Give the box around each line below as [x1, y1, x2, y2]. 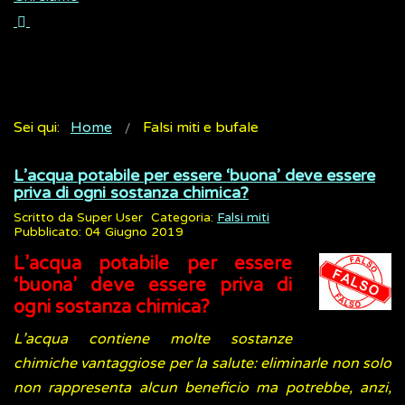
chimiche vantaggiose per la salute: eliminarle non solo [14, 354, 391, 373]
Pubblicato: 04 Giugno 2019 [14, 225, 184, 240]
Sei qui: [14, 118, 67, 137]
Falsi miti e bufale [143, 118, 259, 137]
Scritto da [14, 211, 77, 226]
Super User [77, 211, 143, 226]
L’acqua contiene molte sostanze [14, 330, 292, 349]
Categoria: [151, 211, 217, 226]
